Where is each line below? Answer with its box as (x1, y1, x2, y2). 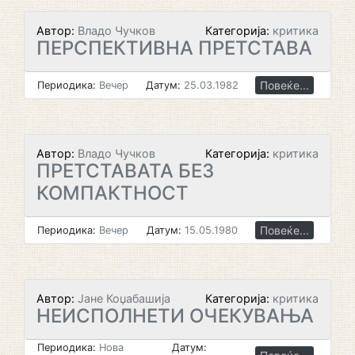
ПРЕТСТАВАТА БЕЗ (36, 159, 214, 182)
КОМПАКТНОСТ (36, 181, 189, 204)
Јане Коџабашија (74, 292, 170, 305)
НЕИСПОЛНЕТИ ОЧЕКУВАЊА (36, 304, 314, 327)
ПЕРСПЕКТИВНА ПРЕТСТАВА (36, 36, 312, 59)
